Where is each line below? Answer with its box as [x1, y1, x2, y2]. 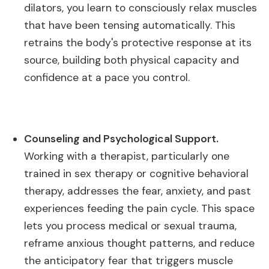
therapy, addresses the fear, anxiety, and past [24, 184, 251, 198]
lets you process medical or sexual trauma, [24, 219, 237, 232]
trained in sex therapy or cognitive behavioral [24, 167, 249, 180]
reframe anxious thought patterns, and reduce [24, 237, 255, 250]
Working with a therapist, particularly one [24, 150, 229, 163]
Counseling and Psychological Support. [24, 132, 219, 145]
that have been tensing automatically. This [24, 19, 235, 32]
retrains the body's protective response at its [24, 36, 252, 49]
